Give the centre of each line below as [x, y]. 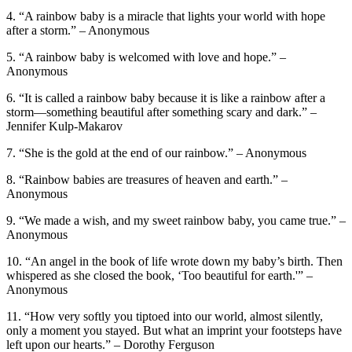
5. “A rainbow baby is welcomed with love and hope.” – [146, 57]
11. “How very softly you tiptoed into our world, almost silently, [165, 316]
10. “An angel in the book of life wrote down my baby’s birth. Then [174, 261]
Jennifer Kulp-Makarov [64, 126]
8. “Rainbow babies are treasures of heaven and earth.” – [147, 179]
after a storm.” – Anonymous [78, 30]
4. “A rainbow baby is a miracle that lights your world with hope [166, 16]
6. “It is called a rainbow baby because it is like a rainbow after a [166, 97]
